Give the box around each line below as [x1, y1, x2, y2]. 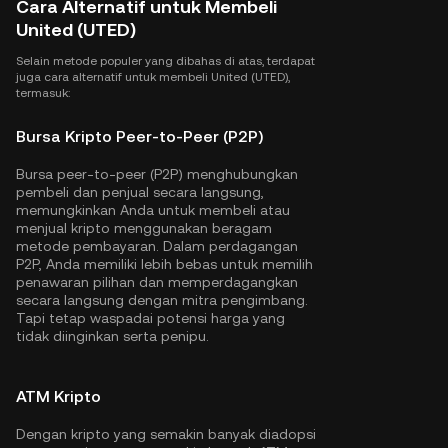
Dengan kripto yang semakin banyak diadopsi [16, 426, 316, 442]
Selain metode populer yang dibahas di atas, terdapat [16, 54, 315, 68]
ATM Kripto [16, 387, 101, 406]
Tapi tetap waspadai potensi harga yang [16, 310, 285, 326]
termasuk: [16, 86, 70, 100]
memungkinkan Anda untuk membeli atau [16, 202, 290, 218]
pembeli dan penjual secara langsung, [16, 184, 264, 200]
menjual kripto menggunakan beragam [16, 220, 272, 236]
